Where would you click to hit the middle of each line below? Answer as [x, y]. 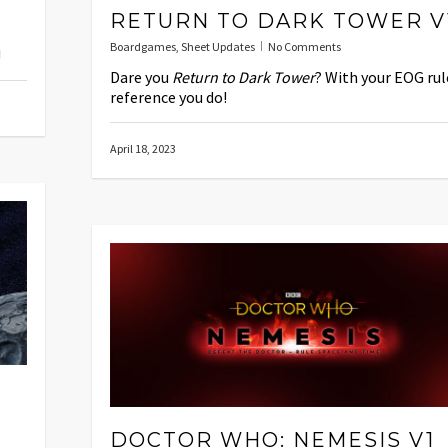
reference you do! [168, 96]
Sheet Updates [218, 46]
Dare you [141, 76]
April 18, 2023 [143, 148]
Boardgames [143, 46]
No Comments [304, 46]
